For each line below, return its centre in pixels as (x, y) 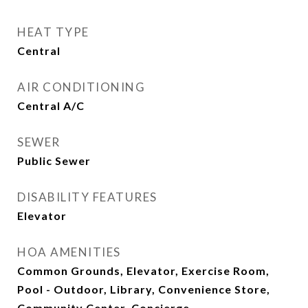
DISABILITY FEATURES (87, 197)
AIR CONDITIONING (81, 87)
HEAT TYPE (53, 32)
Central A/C (51, 106)
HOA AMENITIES (69, 252)
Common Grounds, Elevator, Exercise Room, (143, 271)
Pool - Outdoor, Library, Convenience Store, (144, 289)
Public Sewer (54, 161)
